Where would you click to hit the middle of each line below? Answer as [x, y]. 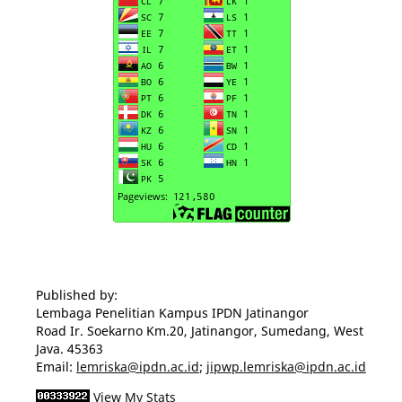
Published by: [76, 294]
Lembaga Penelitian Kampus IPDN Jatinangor [172, 312]
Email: [56, 366]
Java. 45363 [69, 348]
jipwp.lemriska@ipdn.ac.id [286, 366]
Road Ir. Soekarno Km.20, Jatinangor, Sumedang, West [199, 330]
